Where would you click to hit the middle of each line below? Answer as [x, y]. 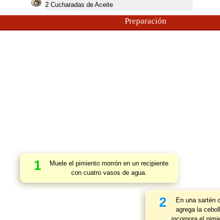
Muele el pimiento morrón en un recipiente [109, 163]
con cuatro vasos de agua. [109, 173]
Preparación [145, 21]
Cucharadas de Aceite [82, 5]
